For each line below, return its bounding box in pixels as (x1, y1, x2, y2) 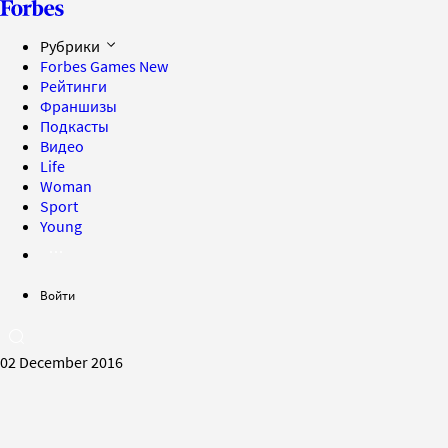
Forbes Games (40, 56, 139, 76)
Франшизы (40, 96, 117, 116)
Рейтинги (40, 76, 107, 96)
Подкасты (40, 116, 109, 136)
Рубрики (40, 36, 103, 56)
